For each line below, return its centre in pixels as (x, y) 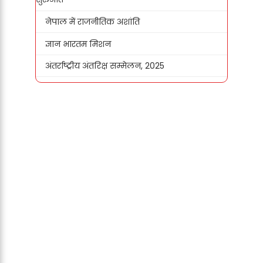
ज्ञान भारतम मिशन (78, 44)
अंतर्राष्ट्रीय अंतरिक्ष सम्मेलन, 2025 (105, 66)
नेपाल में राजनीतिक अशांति (93, 21)
